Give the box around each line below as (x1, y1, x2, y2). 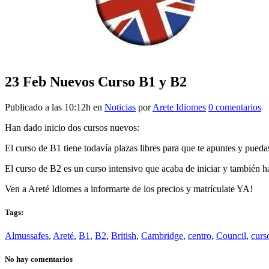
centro (188, 231, 211, 241)
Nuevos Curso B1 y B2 (46, 73, 187, 89)
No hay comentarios (5, 255, 73, 264)
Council (216, 231, 246, 241)
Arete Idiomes (153, 101, 206, 112)
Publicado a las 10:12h (5, 101, 91, 112)
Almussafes (5, 231, 49, 241)
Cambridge (141, 231, 183, 241)
